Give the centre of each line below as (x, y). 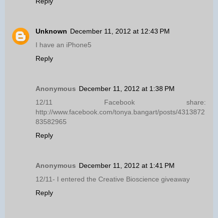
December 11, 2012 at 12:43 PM (120, 31)
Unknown (51, 31)
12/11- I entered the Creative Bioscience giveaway (113, 179)
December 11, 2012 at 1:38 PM (127, 89)
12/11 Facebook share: (121, 102)
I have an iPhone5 (64, 45)
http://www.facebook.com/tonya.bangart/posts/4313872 (120, 112)
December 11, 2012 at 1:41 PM (127, 166)
